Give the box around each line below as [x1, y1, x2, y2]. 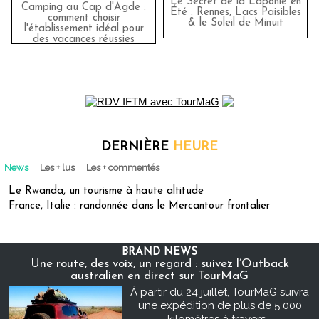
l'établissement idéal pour [23, 23, 144, 34]
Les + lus [40, 162, 75, 173]
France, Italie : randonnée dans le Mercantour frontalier [9, 201, 270, 211]
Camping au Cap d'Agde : [21, 1, 146, 13]
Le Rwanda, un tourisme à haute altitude [9, 186, 204, 197]
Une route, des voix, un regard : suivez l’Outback [30, 258, 289, 270]
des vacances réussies [33, 33, 135, 45]
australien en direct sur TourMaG [70, 270, 249, 282]
